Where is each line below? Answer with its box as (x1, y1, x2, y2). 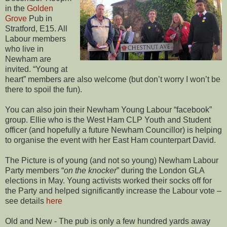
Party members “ (5, 166, 64, 175)
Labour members (5, 34, 66, 43)
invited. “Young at (5, 64, 67, 73)
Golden (27, 4, 53, 13)
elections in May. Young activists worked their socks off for (5, 176, 212, 185)
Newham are (5, 54, 51, 63)
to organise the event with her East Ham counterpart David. (5, 135, 216, 144)
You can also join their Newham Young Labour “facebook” (5, 105, 212, 114)
